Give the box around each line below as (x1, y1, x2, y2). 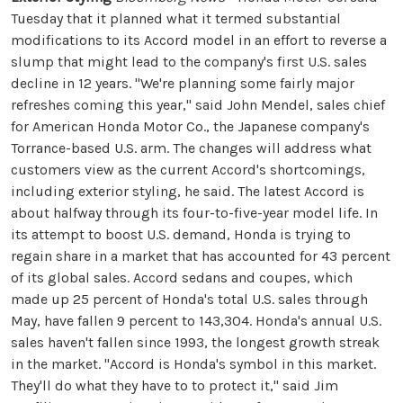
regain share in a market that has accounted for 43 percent (11, 247, 390, 265)
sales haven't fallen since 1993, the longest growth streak (11, 334, 380, 352)
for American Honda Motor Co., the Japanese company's (11, 118, 370, 136)
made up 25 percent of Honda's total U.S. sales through (11, 291, 368, 309)
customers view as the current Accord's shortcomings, (11, 161, 365, 179)
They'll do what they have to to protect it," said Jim (11, 377, 338, 395)
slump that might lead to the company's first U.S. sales (11, 53, 367, 71)
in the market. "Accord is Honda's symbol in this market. (11, 355, 376, 373)
